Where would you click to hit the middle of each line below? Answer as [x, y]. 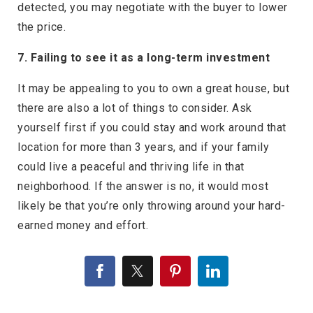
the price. [42, 27]
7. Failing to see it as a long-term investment [144, 58]
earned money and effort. [83, 226]
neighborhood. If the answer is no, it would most [143, 187]
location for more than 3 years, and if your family [143, 147]
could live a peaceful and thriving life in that [131, 167]
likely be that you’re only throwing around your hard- [152, 206]
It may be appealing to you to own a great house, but [153, 89]
